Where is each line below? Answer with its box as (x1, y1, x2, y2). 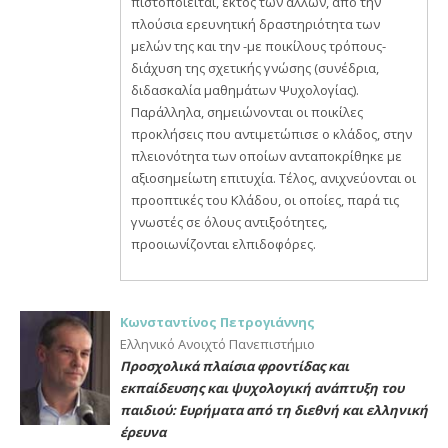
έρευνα (120, 423, 166, 441)
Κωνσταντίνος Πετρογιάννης (120, 313, 315, 331)
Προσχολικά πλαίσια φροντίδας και (120, 357, 349, 375)
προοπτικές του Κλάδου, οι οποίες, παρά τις (131, 191, 399, 209)
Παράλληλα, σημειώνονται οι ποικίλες (131, 103, 363, 121)
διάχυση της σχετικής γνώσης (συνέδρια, (131, 59, 379, 77)
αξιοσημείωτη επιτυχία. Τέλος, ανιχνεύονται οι (131, 169, 416, 187)
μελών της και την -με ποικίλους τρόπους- (131, 37, 386, 55)
